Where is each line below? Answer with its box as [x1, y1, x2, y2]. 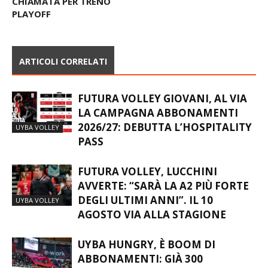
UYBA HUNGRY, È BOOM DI [78, 248, 215, 263]
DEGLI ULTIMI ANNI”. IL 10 [78, 204, 213, 218]
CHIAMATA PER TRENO [12, 6, 111, 19]
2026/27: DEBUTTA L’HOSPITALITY [78, 131, 252, 145]
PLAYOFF [12, 19, 51, 31]
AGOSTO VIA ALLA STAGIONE [78, 218, 226, 233]
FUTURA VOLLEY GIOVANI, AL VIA [78, 102, 247, 117]
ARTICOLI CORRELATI [19, 66, 107, 78]
